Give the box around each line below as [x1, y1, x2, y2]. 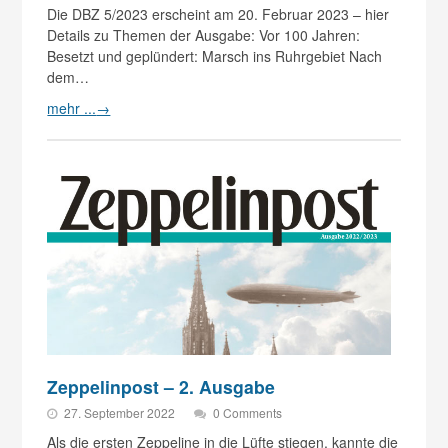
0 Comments [213, 404, 283, 422]
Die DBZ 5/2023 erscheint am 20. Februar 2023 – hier [47, 4, 390, 25]
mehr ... [47, 98, 97, 119]
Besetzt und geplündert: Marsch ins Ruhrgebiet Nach [47, 46, 383, 67]
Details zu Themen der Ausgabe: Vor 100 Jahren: [47, 25, 361, 46]
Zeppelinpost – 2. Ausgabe [47, 374, 276, 400]
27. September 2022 [64, 404, 179, 422]
